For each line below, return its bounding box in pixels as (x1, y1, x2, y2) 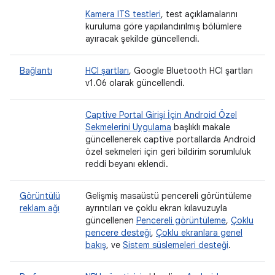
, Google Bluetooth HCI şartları (129, 65, 253, 76)
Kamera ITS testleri (85, 9, 161, 20)
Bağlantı (20, 65, 52, 76)
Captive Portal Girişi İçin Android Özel (85, 109, 237, 120)
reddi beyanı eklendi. (85, 158, 168, 169)
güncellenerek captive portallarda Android (85, 134, 255, 145)
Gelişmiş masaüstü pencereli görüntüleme (85, 190, 252, 201)
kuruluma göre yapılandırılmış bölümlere (85, 21, 242, 32)
